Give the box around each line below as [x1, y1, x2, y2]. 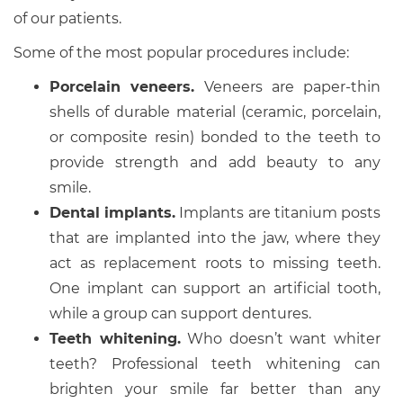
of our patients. [13, 10, 121, 27]
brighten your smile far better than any [49, 381, 381, 398]
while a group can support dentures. [49, 305, 311, 322]
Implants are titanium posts [175, 204, 381, 221]
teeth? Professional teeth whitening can [49, 355, 381, 372]
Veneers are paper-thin [194, 78, 381, 95]
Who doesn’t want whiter [180, 330, 381, 347]
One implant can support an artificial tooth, [49, 280, 381, 297]
